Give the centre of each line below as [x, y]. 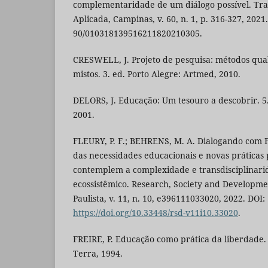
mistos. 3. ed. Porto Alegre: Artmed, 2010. [157, 74]
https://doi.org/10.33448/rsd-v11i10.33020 [156, 212]
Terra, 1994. [98, 253]
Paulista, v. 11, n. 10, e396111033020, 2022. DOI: [169, 198]
